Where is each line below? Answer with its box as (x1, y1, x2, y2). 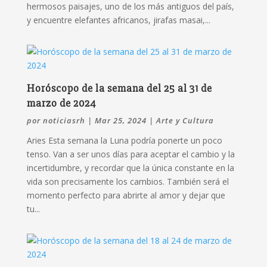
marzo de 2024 (26, 96, 96, 110)
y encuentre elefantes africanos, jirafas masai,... (26, 14, 210, 26)
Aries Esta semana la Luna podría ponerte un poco (26, 134, 222, 146)
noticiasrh (42, 114, 85, 126)
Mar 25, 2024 (94, 114, 147, 126)
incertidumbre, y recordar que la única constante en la (26, 162, 234, 173)
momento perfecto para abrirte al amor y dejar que (26, 189, 225, 201)
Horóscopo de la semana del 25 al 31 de (26, 81, 212, 95)
